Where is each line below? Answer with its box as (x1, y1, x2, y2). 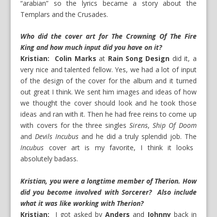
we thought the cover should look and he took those (20, 98, 197, 108)
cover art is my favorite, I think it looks (44, 143, 194, 153)
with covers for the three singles (20, 121, 130, 130)
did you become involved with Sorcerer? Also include (20, 187, 197, 197)
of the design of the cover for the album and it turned (20, 76, 197, 86)
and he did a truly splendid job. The (78, 132, 197, 141)
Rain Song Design (108, 54, 170, 63)
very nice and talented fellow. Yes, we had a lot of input (20, 65, 197, 75)
